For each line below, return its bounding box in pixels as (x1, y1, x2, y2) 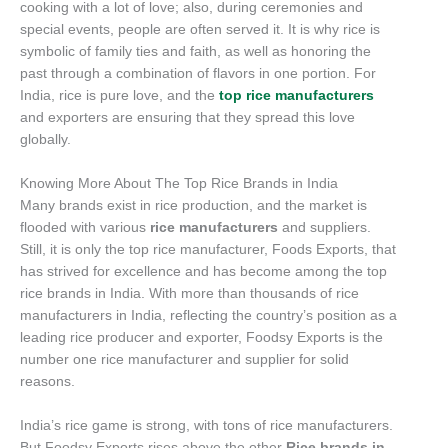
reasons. (20, 373, 75, 389)
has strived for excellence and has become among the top (20, 263, 387, 279)
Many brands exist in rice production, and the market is (20, 197, 367, 213)
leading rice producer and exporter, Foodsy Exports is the (20, 329, 383, 345)
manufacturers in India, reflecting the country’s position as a (20, 307, 397, 323)
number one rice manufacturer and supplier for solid (20, 351, 349, 367)
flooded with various (20, 219, 150, 235)
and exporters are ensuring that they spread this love (20, 109, 355, 125)
